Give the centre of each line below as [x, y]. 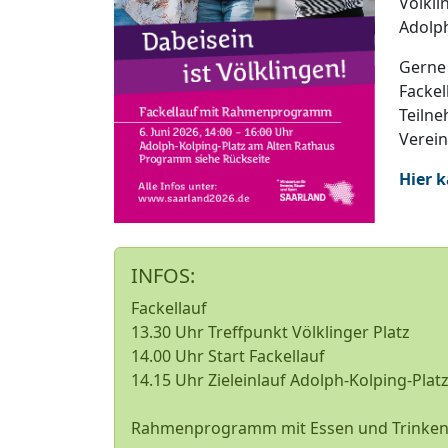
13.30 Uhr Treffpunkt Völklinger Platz [270, 332]
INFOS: [163, 276]
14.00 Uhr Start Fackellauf [228, 356]
